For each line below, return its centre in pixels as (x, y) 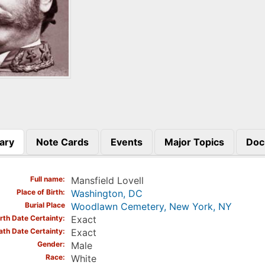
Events (126, 142)
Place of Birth (39, 192)
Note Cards (62, 142)
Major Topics (194, 142)
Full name (46, 179)
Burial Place (45, 205)
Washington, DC (106, 194)
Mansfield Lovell (107, 181)
